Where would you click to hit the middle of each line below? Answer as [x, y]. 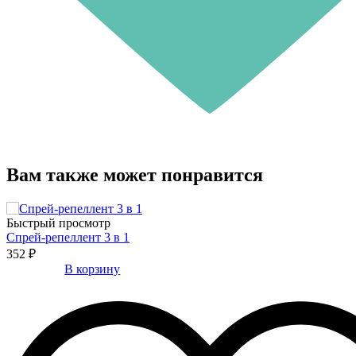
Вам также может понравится [135, 174]
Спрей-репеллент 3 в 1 [68, 237]
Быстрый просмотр [58, 222]
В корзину [93, 269]
